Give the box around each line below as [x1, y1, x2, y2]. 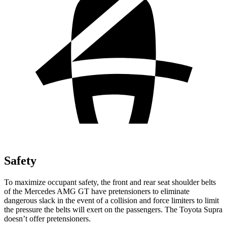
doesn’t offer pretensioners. [4, 214, 91, 223]
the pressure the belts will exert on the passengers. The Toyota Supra [4, 205, 222, 214]
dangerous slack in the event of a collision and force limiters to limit [4, 196, 219, 205]
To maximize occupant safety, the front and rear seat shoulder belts [4, 177, 216, 186]
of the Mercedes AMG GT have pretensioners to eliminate [4, 186, 190, 196]
